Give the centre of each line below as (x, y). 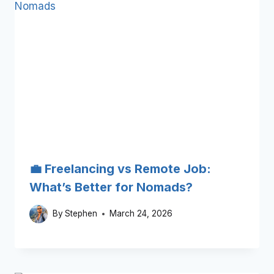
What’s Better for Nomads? (111, 187)
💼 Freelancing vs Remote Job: (120, 169)
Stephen (81, 214)
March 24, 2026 (141, 214)
